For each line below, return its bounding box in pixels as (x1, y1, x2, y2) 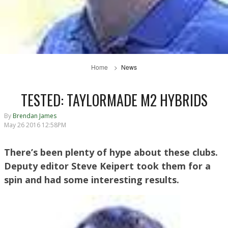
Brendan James (13, 111, 56, 121)
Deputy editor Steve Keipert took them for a (4, 160, 211, 173)
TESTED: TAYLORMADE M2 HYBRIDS (20, 89, 208, 110)
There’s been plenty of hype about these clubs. (4, 146, 218, 159)
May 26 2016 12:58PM (4, 121, 66, 130)
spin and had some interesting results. (4, 174, 179, 186)
